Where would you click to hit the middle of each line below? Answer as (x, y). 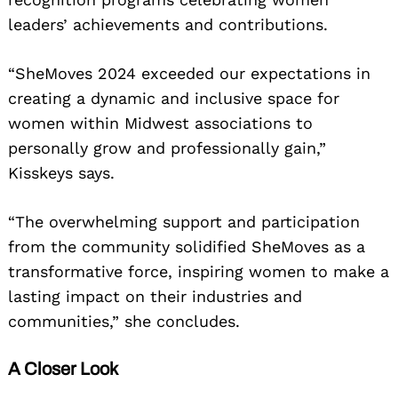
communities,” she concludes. (124, 322)
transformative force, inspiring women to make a (199, 272)
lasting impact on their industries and (155, 297)
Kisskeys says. (61, 173)
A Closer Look (63, 369)
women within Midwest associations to (160, 123)
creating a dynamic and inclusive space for (174, 99)
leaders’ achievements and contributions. (168, 25)
